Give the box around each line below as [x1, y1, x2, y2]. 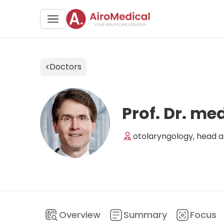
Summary [123, 208, 167, 221]
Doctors [49, 61, 81, 72]
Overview [59, 208, 100, 221]
